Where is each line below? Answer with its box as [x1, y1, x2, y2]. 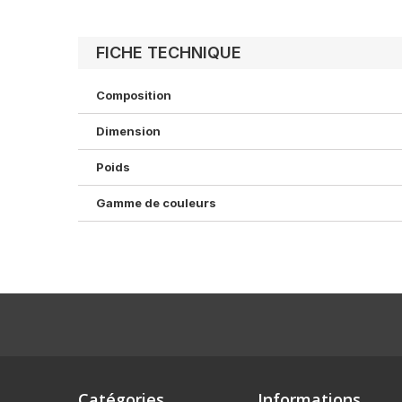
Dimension [96, 124, 161, 138]
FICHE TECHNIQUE [96, 43, 241, 62]
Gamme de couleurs [96, 196, 216, 210]
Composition [96, 88, 171, 102]
